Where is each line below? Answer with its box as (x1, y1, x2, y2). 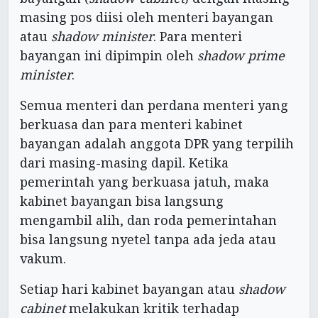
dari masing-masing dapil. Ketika (20, 153, 229, 171)
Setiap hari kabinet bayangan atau (20, 280, 238, 297)
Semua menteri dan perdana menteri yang (20, 96, 288, 114)
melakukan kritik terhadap (65, 299, 239, 317)
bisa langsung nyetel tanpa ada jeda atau (20, 230, 276, 248)
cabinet (20, 299, 65, 317)
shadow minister (51, 27, 153, 45)
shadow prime (197, 46, 285, 64)
